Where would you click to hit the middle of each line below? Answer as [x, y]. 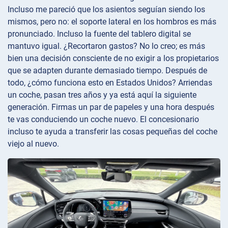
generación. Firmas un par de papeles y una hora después [111, 107]
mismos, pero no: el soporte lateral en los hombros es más [112, 21]
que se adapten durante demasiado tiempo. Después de [107, 70]
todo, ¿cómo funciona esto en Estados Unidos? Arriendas [110, 82]
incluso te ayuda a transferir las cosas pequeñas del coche [112, 131]
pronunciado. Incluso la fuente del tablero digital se [99, 34]
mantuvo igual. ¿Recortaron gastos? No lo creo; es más [106, 46]
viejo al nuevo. [33, 144]
